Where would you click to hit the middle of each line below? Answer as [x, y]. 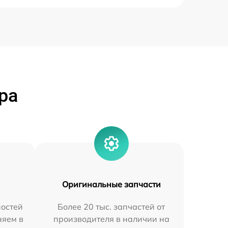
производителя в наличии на [111, 219]
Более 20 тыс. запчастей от [111, 207]
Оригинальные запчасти [111, 184]
